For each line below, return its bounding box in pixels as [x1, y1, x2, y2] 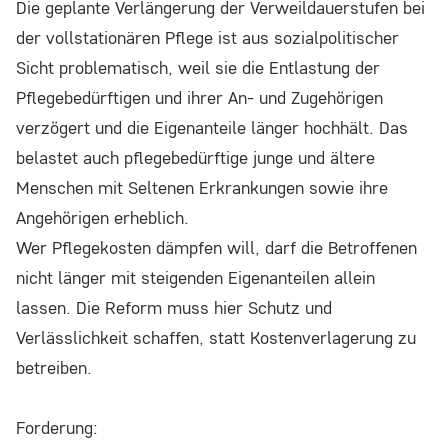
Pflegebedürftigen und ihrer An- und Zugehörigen [16, 86, 383, 110]
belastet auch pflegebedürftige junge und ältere [16, 146, 375, 170]
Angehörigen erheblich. [16, 206, 189, 230]
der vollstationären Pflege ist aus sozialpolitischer [16, 26, 399, 50]
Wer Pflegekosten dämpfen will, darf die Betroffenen [16, 236, 417, 260]
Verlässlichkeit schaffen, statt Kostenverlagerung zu [16, 326, 416, 350]
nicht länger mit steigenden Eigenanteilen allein [16, 266, 375, 290]
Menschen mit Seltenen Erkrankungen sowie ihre [16, 176, 388, 200]
